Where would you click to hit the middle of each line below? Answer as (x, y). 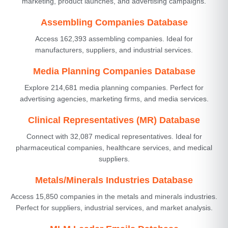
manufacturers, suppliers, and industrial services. (114, 50)
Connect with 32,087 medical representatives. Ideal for (114, 136)
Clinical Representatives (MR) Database (114, 120)
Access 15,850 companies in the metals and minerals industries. (114, 196)
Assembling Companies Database (114, 22)
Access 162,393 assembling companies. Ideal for (114, 38)
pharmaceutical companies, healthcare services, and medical (114, 147)
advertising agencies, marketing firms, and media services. (114, 98)
